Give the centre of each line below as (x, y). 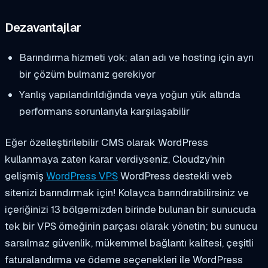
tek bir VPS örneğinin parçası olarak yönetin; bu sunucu (131, 226)
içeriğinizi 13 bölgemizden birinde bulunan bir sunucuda (130, 210)
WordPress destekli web (175, 176)
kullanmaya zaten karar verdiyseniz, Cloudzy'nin (115, 159)
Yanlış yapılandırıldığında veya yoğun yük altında (130, 95)
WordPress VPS (82, 176)
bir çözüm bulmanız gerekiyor (87, 74)
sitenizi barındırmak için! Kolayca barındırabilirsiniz (121, 193)
